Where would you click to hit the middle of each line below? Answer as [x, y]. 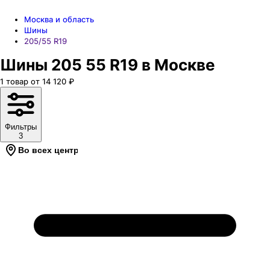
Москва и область [59, 19]
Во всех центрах [53, 150]
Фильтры [21, 127]
